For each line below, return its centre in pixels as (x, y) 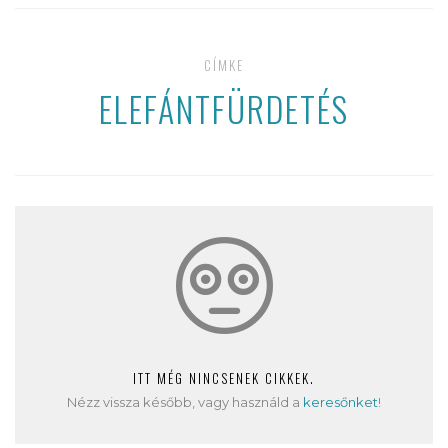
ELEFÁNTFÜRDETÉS (224, 108)
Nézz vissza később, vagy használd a (185, 402)
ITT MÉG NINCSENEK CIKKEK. (224, 378)
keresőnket (340, 402)
